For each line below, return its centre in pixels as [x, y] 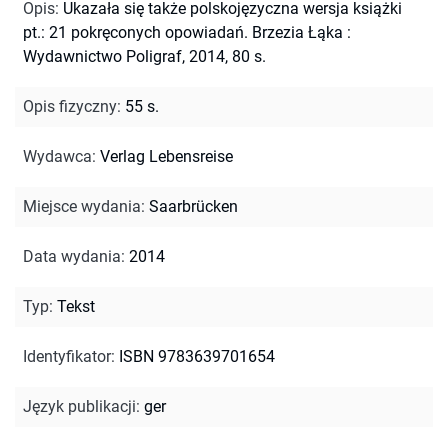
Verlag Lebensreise [166, 156]
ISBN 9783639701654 [197, 356]
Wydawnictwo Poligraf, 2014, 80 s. [144, 56]
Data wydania [72, 256]
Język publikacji [79, 406]
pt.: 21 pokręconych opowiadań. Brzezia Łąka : [187, 32]
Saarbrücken [193, 206]
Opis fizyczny [70, 106]
